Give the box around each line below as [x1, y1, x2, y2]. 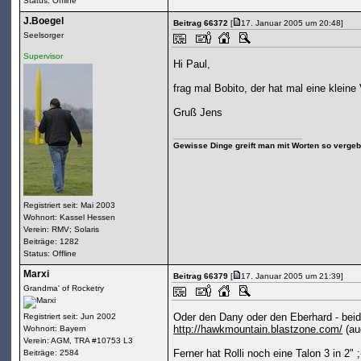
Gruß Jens [173, 106, 223, 119]
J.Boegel [23, 15, 64, 27]
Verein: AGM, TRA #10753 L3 [23, 336, 133, 346]
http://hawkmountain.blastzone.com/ [173, 323, 343, 336]
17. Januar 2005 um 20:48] [240, 19, 343, 28]
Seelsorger [23, 31, 64, 40]
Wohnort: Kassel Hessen [23, 213, 115, 222]
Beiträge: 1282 [23, 237, 79, 247]
